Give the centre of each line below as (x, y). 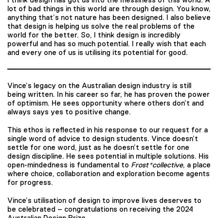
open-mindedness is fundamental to (69, 165)
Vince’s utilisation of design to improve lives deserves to (104, 200)
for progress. (30, 182)
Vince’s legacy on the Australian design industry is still (99, 86)
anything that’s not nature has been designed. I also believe (109, 18)
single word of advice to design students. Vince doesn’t (103, 138)
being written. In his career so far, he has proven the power (109, 94)
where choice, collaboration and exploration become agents (109, 173)
